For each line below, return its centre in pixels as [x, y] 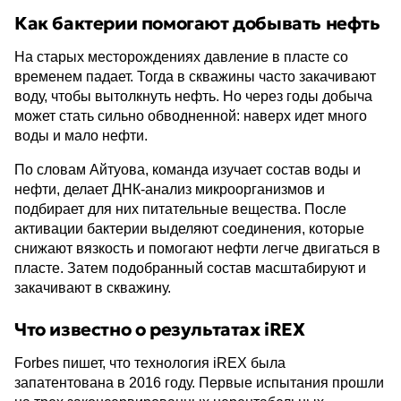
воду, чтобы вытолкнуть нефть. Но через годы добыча [193, 96]
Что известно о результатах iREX [160, 329]
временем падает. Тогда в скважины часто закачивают [195, 77]
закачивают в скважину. [93, 288]
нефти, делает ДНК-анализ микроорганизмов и [170, 189]
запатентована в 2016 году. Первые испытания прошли [199, 383]
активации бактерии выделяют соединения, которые [189, 229]
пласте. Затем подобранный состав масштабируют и [190, 268]
